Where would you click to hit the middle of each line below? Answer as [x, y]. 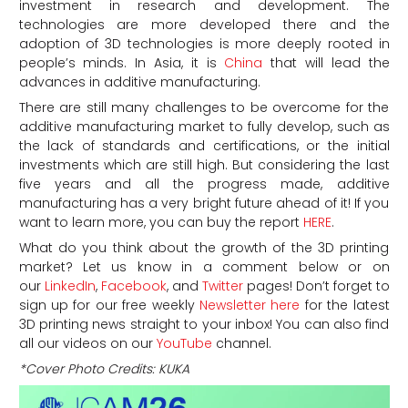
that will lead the [326, 63]
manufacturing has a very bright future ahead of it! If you [204, 204]
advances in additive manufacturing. [139, 82]
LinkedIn [68, 286]
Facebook [132, 286]
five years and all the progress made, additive [204, 184]
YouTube [182, 344]
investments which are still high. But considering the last [204, 165]
